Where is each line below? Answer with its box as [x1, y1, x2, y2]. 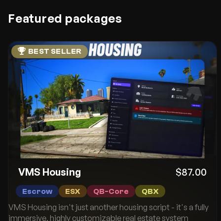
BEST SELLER [28, 47, 82, 56]
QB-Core [93, 187, 129, 196]
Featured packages [8, 11, 122, 26]
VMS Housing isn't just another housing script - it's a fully [8, 202, 209, 213]
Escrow [22, 187, 52, 196]
